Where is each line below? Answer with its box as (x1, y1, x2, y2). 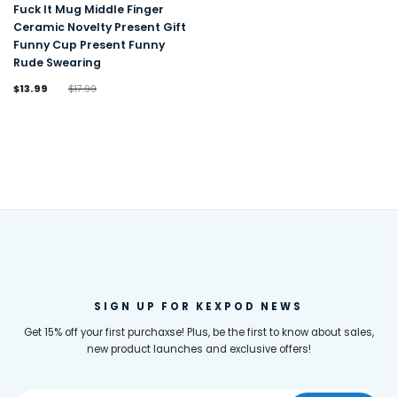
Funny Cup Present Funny (13, 36, 165, 52)
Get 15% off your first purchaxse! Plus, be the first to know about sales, (23, 325, 374, 340)
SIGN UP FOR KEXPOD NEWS (94, 300, 303, 315)
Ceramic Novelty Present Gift (13, 19, 186, 35)
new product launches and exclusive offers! (86, 342, 311, 357)
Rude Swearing (13, 54, 101, 70)
